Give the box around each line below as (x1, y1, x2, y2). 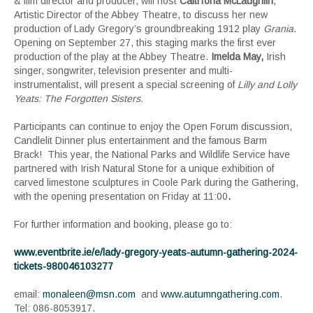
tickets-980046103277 (14, 260, 113, 272)
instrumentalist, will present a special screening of (14, 78, 238, 90)
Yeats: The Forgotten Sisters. (14, 92, 143, 104)
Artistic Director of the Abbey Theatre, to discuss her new (14, 8, 268, 20)
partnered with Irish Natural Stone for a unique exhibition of (14, 162, 274, 174)
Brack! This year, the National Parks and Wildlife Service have (14, 148, 290, 160)
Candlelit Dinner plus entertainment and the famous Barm (14, 134, 267, 146)
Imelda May (211, 50, 261, 62)
